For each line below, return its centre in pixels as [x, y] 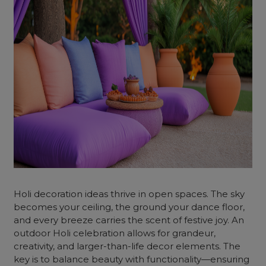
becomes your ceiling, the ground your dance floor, [129, 207]
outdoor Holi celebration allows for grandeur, [115, 233]
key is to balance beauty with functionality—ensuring [132, 259]
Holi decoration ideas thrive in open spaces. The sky [129, 194]
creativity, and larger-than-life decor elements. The [127, 246]
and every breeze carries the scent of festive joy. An [129, 220]
